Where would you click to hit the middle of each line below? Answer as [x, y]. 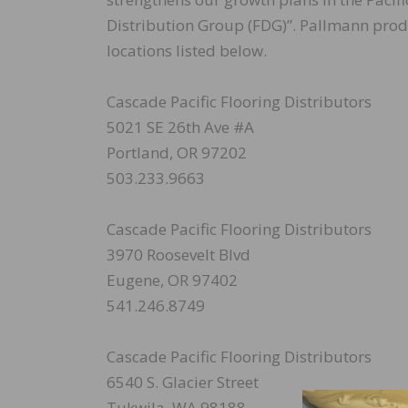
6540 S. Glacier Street [183, 382]
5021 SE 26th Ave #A [180, 127]
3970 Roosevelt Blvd [178, 255]
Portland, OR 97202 [177, 153]
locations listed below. [187, 51]
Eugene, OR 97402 [172, 280]
